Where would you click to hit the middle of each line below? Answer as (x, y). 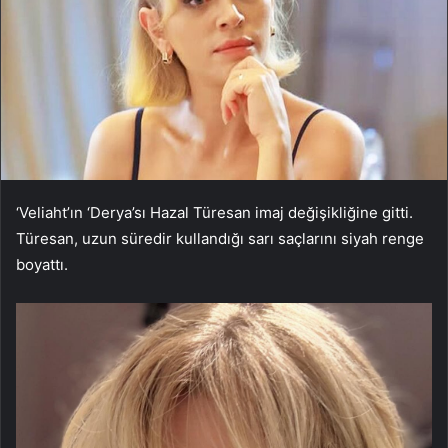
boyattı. (42, 265)
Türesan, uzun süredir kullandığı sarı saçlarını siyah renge (220, 239)
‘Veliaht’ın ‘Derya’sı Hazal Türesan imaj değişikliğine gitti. (214, 213)
